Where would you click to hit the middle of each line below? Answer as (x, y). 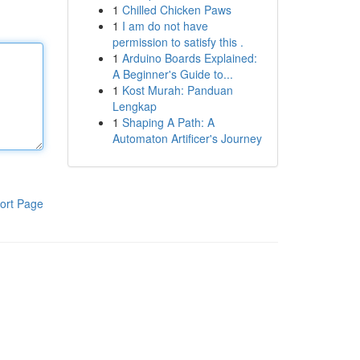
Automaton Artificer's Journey (187, 138)
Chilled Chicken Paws (176, 10)
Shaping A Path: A (168, 122)
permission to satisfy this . (178, 42)
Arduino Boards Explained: (189, 58)
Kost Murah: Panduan (177, 90)
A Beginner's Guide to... (172, 74)
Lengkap (134, 106)
